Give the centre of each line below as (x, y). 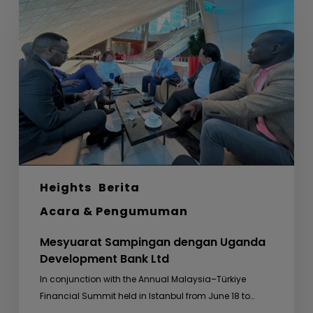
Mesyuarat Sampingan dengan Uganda (152, 242)
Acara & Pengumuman (114, 212)
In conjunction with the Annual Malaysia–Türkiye (143, 279)
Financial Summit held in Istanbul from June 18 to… (147, 296)
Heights (65, 188)
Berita (119, 188)
